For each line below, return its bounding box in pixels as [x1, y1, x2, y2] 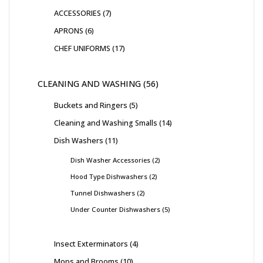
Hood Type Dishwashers [70, 171, 147, 181]
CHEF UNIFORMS [54, 42, 110, 53]
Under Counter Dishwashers [70, 204, 160, 214]
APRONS [54, 25, 83, 36]
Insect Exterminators [54, 238, 128, 249]
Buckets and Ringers [54, 99, 127, 110]
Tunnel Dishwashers [70, 188, 135, 197]
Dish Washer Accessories [70, 155, 150, 164]
